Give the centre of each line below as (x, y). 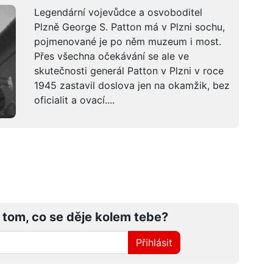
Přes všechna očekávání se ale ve (111, 56)
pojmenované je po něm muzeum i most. (127, 41)
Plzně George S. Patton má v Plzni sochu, (129, 27)
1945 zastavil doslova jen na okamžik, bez (132, 85)
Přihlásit (154, 243)
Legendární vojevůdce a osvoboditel (118, 12)
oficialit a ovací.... (74, 100)
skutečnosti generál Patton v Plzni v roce (129, 70)
